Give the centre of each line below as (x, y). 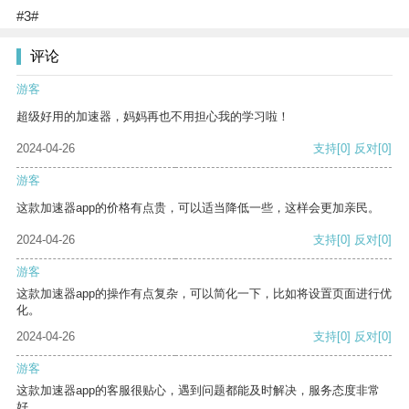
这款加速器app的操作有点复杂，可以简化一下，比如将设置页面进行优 (204, 294)
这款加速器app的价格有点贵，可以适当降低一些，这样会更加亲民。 (198, 208)
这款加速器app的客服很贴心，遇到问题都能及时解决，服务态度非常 (198, 391)
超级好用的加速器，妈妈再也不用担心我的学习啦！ (153, 117)
